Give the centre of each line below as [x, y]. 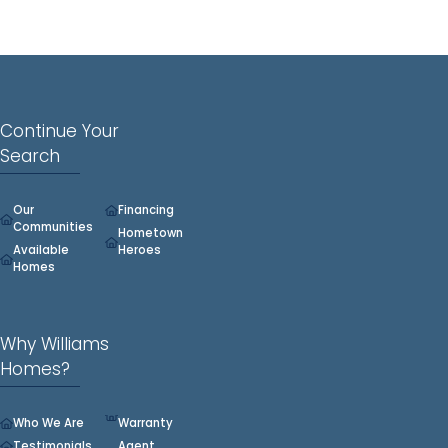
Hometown [150, 233]
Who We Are [48, 423]
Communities [52, 227]
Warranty [145, 423]
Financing [145, 210]
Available [40, 250]
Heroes [139, 250]
